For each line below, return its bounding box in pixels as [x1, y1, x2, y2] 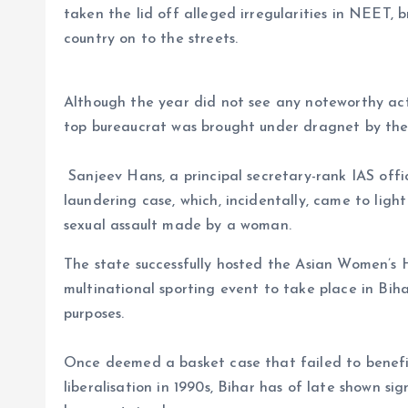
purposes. [64, 306, 125, 321]
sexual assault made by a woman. [64, 218, 291, 233]
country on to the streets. [64, 31, 239, 46]
